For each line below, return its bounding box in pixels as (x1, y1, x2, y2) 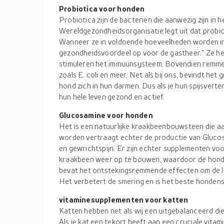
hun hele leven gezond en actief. (59, 92, 165, 101)
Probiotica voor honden (59, 4, 145, 13)
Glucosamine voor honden (59, 110, 153, 119)
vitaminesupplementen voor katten (59, 195, 188, 204)
